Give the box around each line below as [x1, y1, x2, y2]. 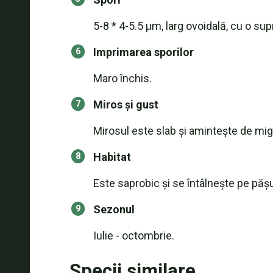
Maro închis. [93, 72, 152, 85]
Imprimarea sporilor [93, 46, 194, 58]
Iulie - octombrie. [93, 229, 174, 242]
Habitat [93, 151, 131, 163]
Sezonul [93, 203, 135, 216]
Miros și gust [93, 98, 158, 111]
